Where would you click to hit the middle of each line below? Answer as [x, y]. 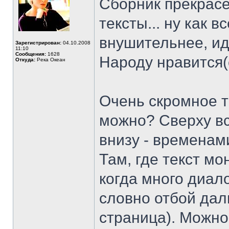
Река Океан [50, 60]
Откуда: [25, 60]
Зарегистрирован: [38, 43]
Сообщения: [31, 54]
